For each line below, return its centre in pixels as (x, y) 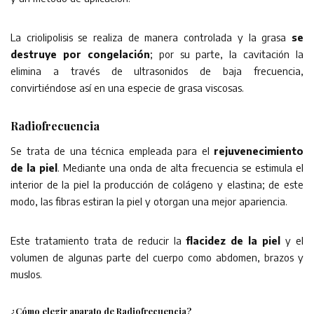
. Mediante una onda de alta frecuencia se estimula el (180, 167)
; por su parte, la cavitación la (226, 54)
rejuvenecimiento (259, 150)
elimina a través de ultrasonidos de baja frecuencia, (157, 70)
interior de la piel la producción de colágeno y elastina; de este (157, 184)
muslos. (26, 274)
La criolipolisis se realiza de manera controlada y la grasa (151, 37)
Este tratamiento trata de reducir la (98, 240)
